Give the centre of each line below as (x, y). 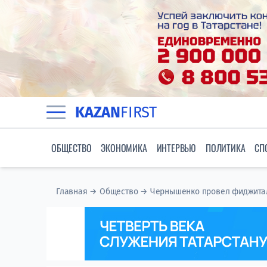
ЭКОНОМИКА (124, 148)
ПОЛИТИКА (226, 148)
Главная (72, 192)
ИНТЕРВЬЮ (176, 148)
